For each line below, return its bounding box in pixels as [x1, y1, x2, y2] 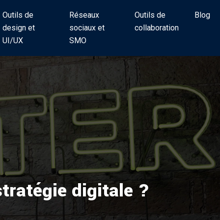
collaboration [135, 23, 179, 32]
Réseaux [69, 10, 99, 20]
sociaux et [69, 23, 105, 32]
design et [2, 23, 35, 32]
